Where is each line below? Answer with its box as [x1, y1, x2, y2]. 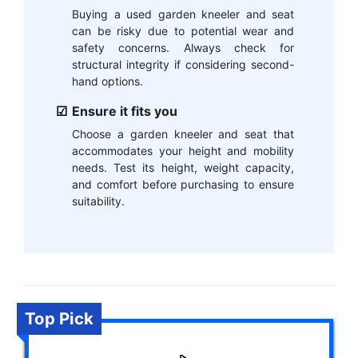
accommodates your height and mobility [72, 143, 294, 157]
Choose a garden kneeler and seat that [72, 126, 294, 141]
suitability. [72, 193, 125, 208]
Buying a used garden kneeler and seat [72, 6, 294, 21]
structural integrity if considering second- [72, 57, 294, 71]
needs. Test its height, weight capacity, [72, 160, 294, 174]
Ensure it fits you [72, 102, 177, 119]
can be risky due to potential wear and [72, 23, 294, 38]
